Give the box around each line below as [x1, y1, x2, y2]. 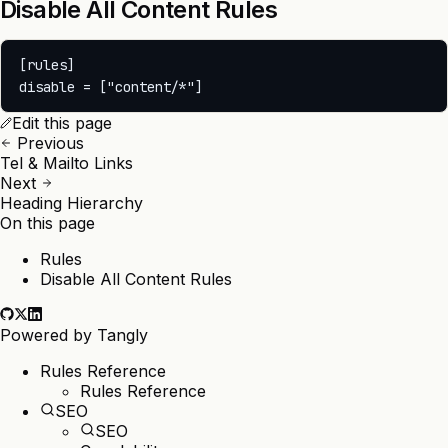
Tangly [97, 325, 148, 346]
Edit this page [12, 113, 112, 134]
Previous [12, 133, 84, 154]
